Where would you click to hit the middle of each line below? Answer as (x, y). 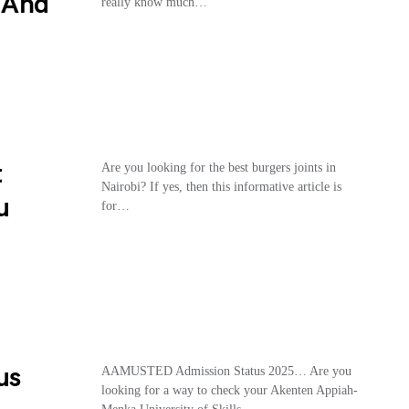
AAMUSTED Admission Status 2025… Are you (226, 371)
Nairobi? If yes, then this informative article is (221, 187)
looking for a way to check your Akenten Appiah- (229, 390)
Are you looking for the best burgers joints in (218, 168)
